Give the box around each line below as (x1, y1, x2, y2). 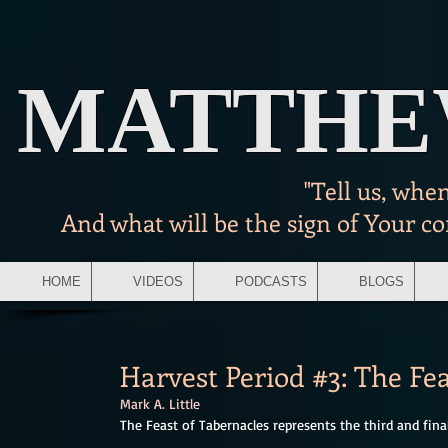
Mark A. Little (120, 395, 200, 412)
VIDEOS (133, 274, 183, 289)
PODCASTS (235, 274, 307, 289)
